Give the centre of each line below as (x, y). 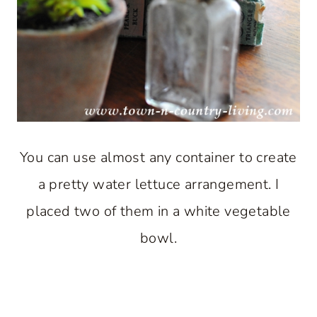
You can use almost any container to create (158, 157)
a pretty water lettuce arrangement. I (158, 184)
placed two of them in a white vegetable (158, 211)
